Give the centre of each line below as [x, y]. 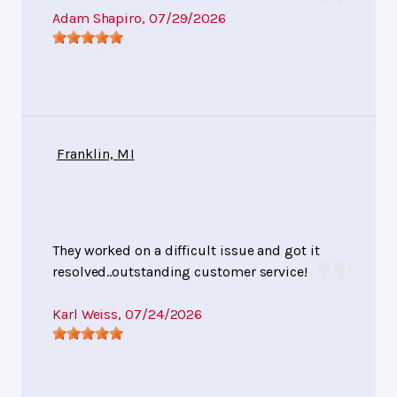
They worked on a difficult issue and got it [186, 250]
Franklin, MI [96, 153]
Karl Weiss [86, 314]
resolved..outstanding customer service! [180, 271]
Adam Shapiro [97, 18]
